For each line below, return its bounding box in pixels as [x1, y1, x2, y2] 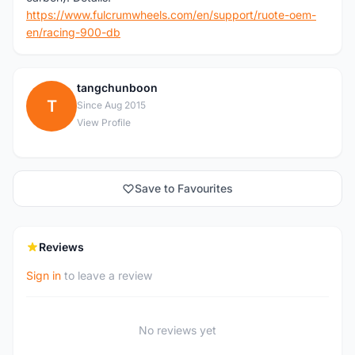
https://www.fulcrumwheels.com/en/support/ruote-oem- [26, 8, 316, 21]
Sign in [26, 269, 61, 282]
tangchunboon [77, 81, 158, 94]
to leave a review [61, 269, 152, 282]
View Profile [77, 116, 131, 128]
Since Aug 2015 [77, 99, 146, 111]
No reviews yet [139, 323, 216, 337]
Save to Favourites [135, 181, 233, 195]
